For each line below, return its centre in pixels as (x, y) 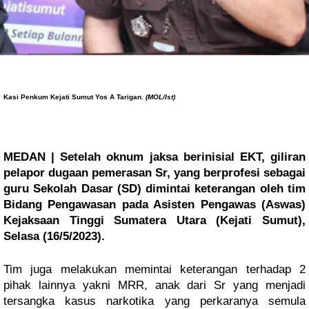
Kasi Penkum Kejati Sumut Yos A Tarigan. (73, 97)
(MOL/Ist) (159, 97)
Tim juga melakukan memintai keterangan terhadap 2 (154, 269)
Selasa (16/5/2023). (54, 236)
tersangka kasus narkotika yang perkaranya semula (154, 301)
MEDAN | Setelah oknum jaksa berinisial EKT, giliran (154, 157)
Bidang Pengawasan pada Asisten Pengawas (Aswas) (154, 205)
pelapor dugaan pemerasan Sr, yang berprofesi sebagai (154, 173)
